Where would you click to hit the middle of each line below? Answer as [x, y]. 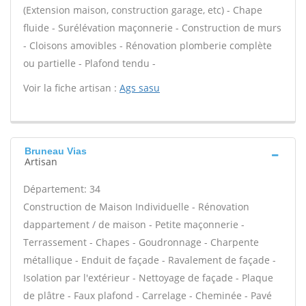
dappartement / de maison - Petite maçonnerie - [134, 224]
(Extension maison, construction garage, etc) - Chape [143, 10]
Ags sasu [140, 88]
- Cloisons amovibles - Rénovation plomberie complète [148, 45]
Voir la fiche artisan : [71, 88]
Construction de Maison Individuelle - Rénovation [136, 207]
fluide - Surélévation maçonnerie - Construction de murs [152, 28]
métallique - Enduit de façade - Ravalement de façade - [150, 260]
